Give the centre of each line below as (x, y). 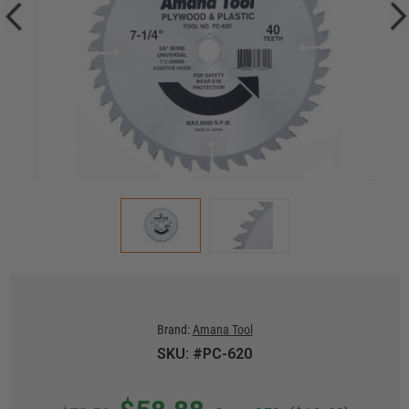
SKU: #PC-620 (204, 354)
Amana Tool (222, 330)
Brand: (173, 330)
